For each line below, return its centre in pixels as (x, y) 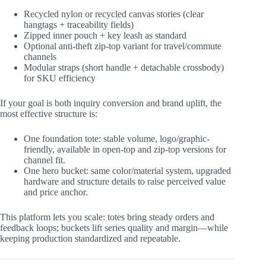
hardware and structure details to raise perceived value (125, 182)
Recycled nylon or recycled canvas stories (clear (114, 14)
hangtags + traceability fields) (79, 25)
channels (40, 57)
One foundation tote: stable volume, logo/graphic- (117, 139)
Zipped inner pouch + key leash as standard (105, 36)
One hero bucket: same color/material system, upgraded (127, 171)
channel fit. (45, 160)
